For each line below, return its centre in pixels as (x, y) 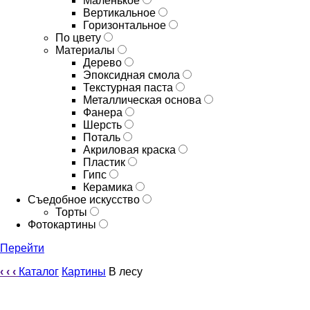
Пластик (106, 162)
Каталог (39, 272)
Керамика (109, 187)
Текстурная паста (129, 88)
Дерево (104, 63)
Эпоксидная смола (133, 75)
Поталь (103, 137)
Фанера (104, 112)
